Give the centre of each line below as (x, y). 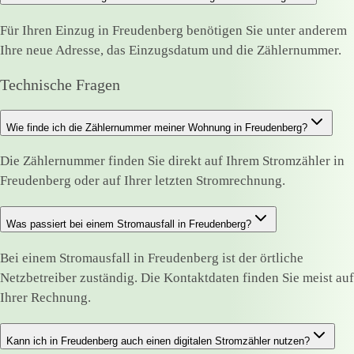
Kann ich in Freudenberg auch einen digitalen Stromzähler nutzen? (158, 341)
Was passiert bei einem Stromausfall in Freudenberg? (129, 224)
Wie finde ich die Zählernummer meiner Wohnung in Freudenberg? (157, 127)
